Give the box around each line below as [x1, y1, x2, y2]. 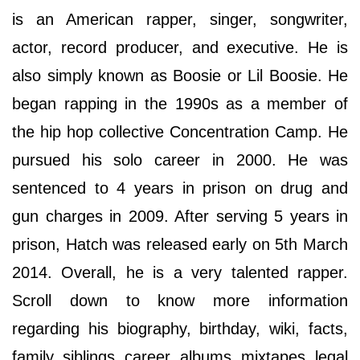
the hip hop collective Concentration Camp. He [12, 123, 348, 141]
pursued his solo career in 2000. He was [12, 151, 348, 170]
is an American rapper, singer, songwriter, [12, 10, 348, 29]
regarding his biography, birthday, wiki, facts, [12, 320, 348, 338]
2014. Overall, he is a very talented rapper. [12, 264, 348, 282]
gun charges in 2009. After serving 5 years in [12, 207, 348, 226]
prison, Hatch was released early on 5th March [12, 235, 348, 254]
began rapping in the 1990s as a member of [12, 95, 348, 113]
